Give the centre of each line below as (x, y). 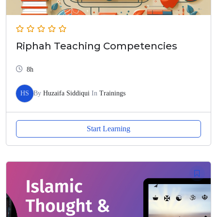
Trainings (112, 93)
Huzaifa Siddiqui (66, 93)
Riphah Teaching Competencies (97, 46)
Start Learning (108, 129)
